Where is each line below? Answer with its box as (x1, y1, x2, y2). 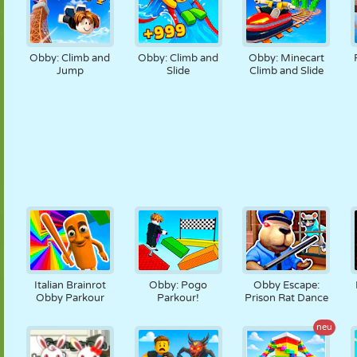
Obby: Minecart (248, 52, 324, 65)
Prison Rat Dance (244, 292, 328, 304)
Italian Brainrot (33, 279, 106, 292)
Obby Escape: (253, 279, 320, 292)
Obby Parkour (35, 292, 104, 304)
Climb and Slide (249, 65, 324, 77)
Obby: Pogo (149, 279, 208, 292)
